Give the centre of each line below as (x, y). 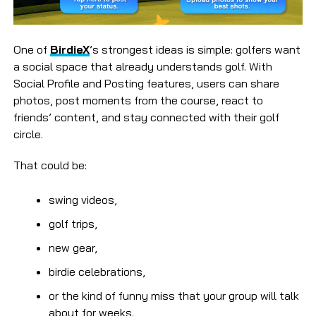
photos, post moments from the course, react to (138, 101)
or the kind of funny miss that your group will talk (174, 296)
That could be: (50, 165)
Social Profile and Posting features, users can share (146, 84)
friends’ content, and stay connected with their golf (146, 117)
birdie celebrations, (97, 272)
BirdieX (69, 50)
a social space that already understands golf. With (142, 67)
